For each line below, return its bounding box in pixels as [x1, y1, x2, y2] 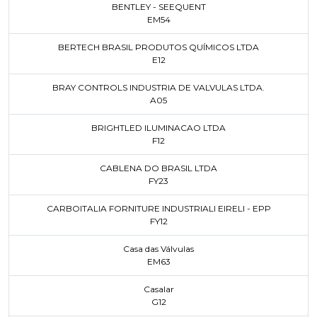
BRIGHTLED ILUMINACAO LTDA [91, 122, 226, 133]
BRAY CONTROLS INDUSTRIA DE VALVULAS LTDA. [52, 82, 265, 93]
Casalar [143, 284, 174, 294]
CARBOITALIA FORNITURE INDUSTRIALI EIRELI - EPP [46, 203, 271, 214]
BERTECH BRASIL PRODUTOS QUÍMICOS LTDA [58, 42, 259, 52]
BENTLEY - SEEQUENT [111, 1, 206, 12]
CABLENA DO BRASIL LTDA [100, 163, 217, 173]
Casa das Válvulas [123, 243, 194, 254]
